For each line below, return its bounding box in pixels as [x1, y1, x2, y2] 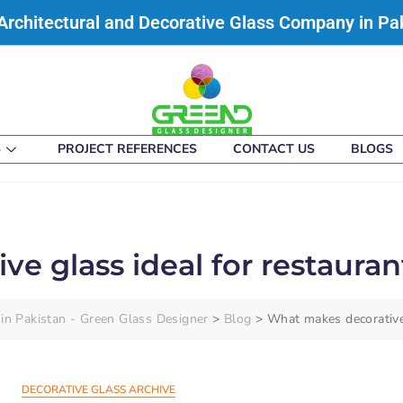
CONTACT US [233, 140, 315, 157]
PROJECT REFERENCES [58, 140, 197, 157]
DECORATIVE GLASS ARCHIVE [22, 382, 175, 397]
